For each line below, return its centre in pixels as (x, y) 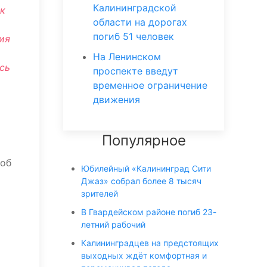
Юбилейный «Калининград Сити (146, 168)
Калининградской (135, 8)
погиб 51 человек (133, 36)
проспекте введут (136, 71)
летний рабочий (113, 224)
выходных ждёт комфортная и (144, 255)
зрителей (100, 193)
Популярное (144, 140)
